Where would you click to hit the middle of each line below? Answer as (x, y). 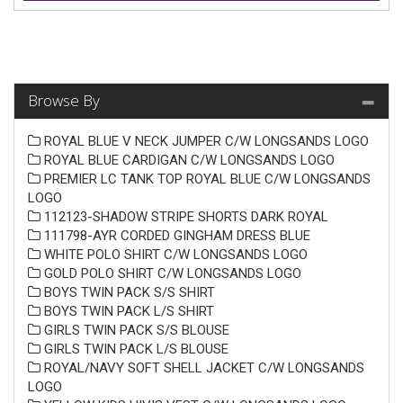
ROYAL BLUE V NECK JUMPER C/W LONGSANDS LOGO (205, 141)
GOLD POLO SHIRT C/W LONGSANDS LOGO (171, 273)
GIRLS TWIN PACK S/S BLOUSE (135, 330)
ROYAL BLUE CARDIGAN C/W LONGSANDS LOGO (188, 160)
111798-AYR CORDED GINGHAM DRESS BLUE (175, 235)
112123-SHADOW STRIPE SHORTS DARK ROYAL (184, 216)
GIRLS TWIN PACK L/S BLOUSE (134, 349)
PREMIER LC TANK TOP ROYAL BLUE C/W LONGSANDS (206, 179)
